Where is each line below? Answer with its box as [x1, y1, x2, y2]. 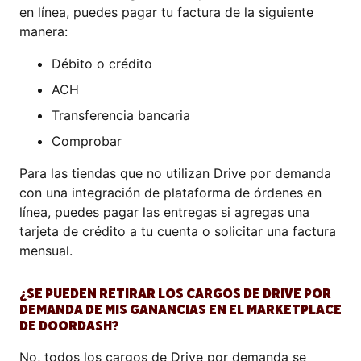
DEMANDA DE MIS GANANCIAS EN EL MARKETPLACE [19, 301, 342, 319]
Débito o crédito [52, 56, 152, 72]
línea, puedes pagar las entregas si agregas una [19, 204, 309, 220]
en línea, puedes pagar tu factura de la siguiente [19, 4, 313, 20]
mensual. [19, 243, 73, 259]
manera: [19, 23, 68, 39]
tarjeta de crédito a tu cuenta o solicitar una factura [19, 223, 336, 239]
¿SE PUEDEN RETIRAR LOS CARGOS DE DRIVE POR [19, 284, 331, 303]
